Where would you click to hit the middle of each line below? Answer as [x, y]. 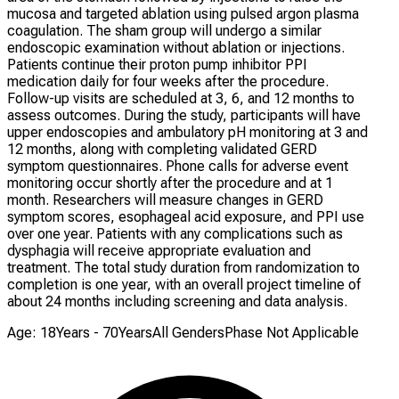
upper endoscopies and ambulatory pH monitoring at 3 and [187, 132]
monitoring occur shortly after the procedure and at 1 [170, 183]
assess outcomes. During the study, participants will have [184, 115]
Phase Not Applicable [292, 332]
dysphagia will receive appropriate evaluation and [159, 250]
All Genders [188, 332]
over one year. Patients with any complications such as [175, 233]
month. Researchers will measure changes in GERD [165, 199]
